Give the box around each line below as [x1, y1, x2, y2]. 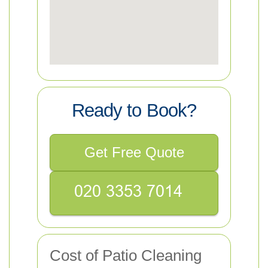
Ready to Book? [72, 100, 196, 121]
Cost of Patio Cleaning [50, 246, 202, 264]
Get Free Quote [84, 144, 184, 160]
